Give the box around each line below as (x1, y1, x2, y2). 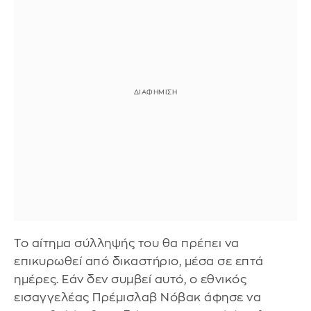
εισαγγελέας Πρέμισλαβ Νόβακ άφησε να (14, 292, 261, 304)
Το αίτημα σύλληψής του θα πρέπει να (14, 237, 239, 250)
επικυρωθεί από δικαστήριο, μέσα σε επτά (14, 255, 264, 268)
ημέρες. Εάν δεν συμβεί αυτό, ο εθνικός (14, 274, 246, 286)
